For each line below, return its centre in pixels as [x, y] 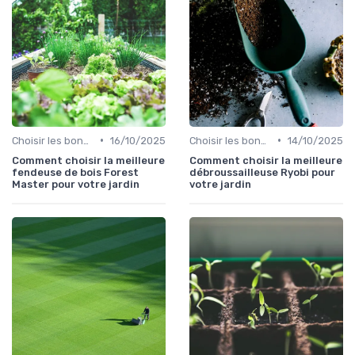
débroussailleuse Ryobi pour [262, 172]
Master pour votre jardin [76, 184]
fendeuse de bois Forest [75, 172]
